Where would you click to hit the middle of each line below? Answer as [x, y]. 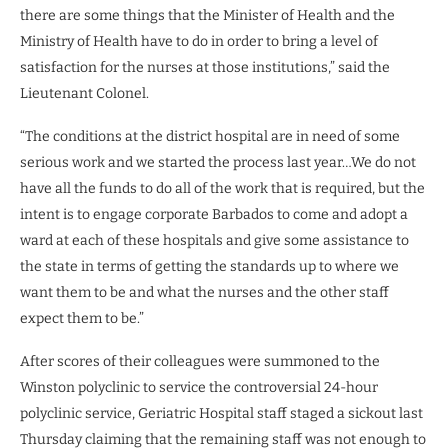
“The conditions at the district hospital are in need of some [210, 136]
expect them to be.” [82, 318]
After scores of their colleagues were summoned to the [200, 361]
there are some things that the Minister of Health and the [207, 15]
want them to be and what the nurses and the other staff [204, 292]
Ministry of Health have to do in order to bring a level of [199, 41]
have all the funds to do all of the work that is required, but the [222, 188]
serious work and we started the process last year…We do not [218, 162]
